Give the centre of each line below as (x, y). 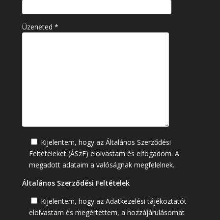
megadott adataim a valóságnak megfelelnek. (101, 165)
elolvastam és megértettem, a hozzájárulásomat (107, 212)
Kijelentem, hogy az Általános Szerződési (106, 142)
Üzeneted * (40, 27)
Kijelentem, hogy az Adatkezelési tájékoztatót (113, 201)
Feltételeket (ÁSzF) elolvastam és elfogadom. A (104, 153)
